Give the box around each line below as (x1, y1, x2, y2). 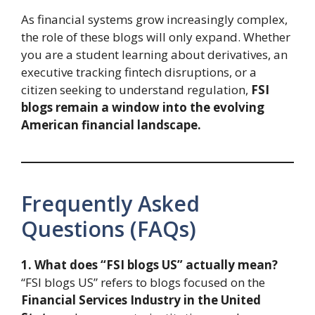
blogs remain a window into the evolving (21, 99, 264, 116)
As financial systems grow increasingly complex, (21, 11, 288, 28)
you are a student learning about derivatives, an (21, 46, 288, 63)
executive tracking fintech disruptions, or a (21, 64, 257, 81)
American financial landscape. (21, 117, 201, 134)
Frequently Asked (21, 189, 200, 219)
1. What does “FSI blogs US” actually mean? (21, 257, 278, 274)
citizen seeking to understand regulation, (21, 82, 251, 98)
